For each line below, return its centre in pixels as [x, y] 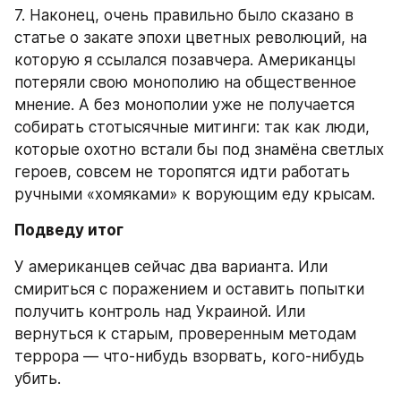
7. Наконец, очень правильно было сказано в [184, 16]
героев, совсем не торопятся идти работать [182, 172]
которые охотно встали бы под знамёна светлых [199, 150]
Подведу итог [69, 230]
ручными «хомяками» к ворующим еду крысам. [195, 195]
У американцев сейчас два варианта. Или [171, 266]
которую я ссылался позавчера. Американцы [185, 60]
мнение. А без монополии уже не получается [184, 105]
